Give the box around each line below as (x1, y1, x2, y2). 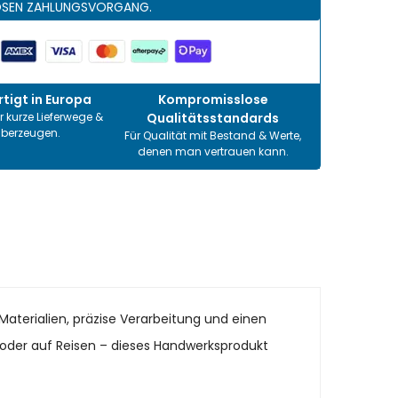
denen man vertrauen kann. (137, 144, 289, 160)
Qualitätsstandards (147, 109, 280, 128)
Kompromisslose (157, 91, 268, 109)
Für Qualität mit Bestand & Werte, (124, 128, 302, 144)
